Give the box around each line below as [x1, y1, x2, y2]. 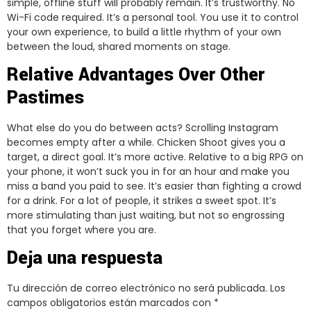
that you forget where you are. [7, 223, 156, 237]
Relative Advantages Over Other [7, 62, 264, 88]
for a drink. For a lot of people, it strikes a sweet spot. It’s [7, 194, 276, 208]
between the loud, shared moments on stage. [7, 39, 230, 53]
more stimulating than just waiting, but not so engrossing [7, 208, 285, 223]
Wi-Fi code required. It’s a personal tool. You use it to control [7, 10, 299, 24]
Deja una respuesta [7, 246, 162, 271]
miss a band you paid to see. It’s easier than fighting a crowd [7, 179, 301, 194]
